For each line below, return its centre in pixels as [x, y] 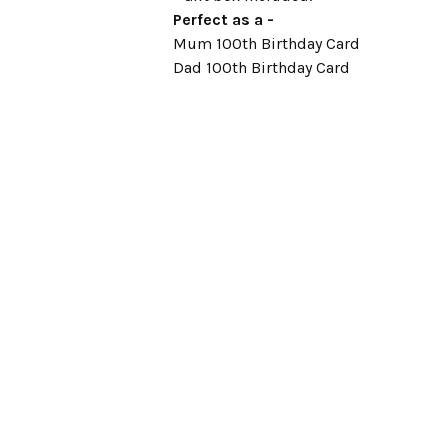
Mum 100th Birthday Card [266, 43]
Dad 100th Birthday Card [261, 67]
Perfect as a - [223, 19]
